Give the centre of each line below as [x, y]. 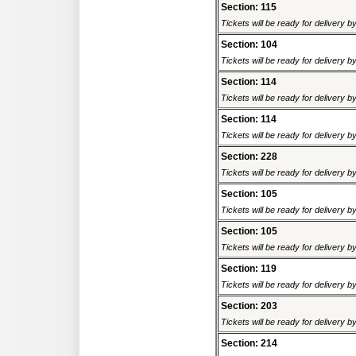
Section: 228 [249, 157]
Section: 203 [249, 306]
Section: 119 [249, 269]
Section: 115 [249, 8]
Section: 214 [249, 344]
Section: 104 [249, 45]
